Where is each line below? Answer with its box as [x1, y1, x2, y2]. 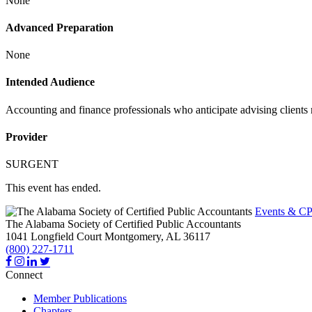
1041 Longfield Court [6, 231, 102, 243]
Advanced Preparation [6, 21, 114, 33]
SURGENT [6, 158, 58, 171]
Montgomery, [104, 231, 164, 243]
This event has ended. [6, 182, 101, 194]
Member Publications [33, 292, 127, 305]
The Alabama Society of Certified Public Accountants [6, 218, 241, 231]
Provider [6, 130, 47, 143]
